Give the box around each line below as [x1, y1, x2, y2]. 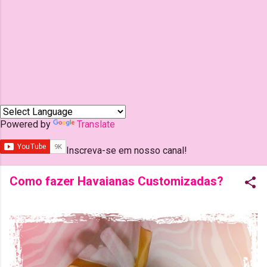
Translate [77, 119, 115, 130]
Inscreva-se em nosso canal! [66, 145, 187, 156]
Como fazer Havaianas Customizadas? [10, 174, 223, 188]
